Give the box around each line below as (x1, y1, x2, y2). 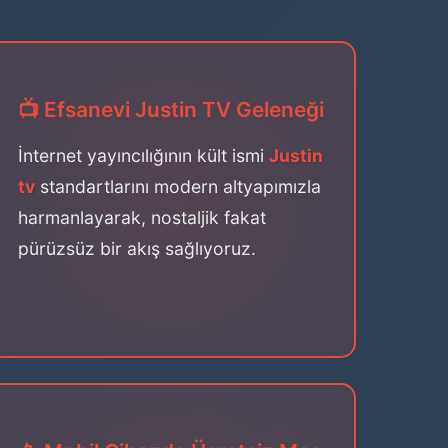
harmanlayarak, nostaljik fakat (18, 207, 266, 228)
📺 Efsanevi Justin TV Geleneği (18, 97, 324, 122)
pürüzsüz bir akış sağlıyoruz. (18, 238, 256, 259)
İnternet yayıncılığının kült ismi (18, 145, 269, 166)
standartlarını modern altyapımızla (35, 176, 321, 197)
